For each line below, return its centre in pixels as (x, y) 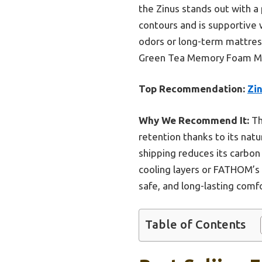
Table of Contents (195, 225)
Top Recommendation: (192, 89)
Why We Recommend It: (194, 120)
